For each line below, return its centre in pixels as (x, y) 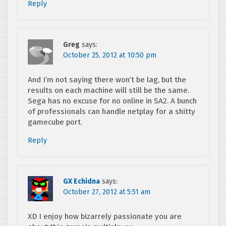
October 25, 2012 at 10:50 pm (110, 55)
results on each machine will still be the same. (108, 90)
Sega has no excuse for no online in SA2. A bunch (112, 101)
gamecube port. (55, 122)
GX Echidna (81, 181)
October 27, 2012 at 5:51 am (107, 192)
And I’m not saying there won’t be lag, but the (107, 79)
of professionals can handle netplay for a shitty (111, 111)
